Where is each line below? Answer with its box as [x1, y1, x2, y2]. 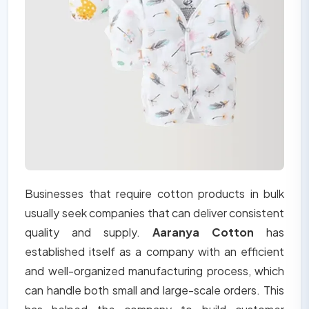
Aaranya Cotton [152, 225, 254, 240]
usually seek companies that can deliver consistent [25, 206, 284, 221]
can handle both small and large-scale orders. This [25, 283, 284, 298]
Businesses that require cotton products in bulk [25, 186, 284, 201]
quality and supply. [25, 225, 152, 240]
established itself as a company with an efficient [25, 244, 284, 259]
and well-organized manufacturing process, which [25, 263, 284, 279]
